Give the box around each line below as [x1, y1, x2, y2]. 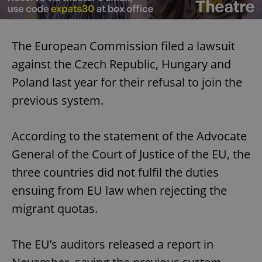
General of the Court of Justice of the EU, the [12, 146, 250, 162]
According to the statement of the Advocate [12, 127, 247, 144]
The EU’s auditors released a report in [12, 236, 213, 252]
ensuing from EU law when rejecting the [12, 182, 227, 198]
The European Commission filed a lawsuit [12, 37, 235, 54]
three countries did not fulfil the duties [12, 164, 219, 180]
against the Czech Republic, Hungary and [12, 56, 231, 72]
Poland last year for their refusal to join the [12, 74, 242, 90]
